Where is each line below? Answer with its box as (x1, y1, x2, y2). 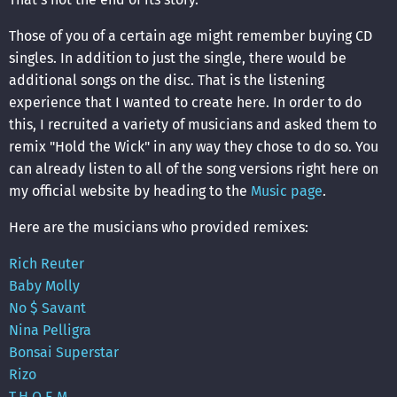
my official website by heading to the (9, 183, 251, 200)
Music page (251, 183, 323, 200)
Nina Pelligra (9, 322, 91, 339)
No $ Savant (9, 300, 86, 317)
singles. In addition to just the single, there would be (9, 50, 346, 67)
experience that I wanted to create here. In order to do (9, 94, 362, 112)
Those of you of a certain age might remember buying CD (9, 27, 372, 45)
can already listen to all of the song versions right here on (9, 160, 378, 178)
